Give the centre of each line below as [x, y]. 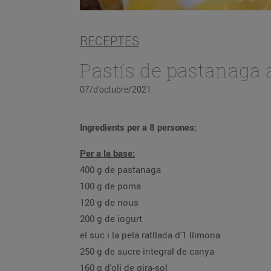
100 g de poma [110, 186]
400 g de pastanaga [120, 169]
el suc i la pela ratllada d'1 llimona [150, 235]
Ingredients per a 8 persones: [138, 127]
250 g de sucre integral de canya [147, 251]
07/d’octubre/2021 [116, 89]
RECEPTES [109, 41]
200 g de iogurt [111, 218]
